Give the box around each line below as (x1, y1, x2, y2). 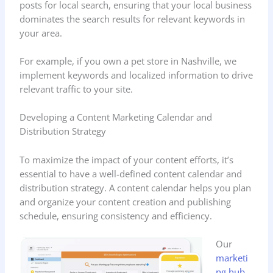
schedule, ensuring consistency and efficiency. (19, 209, 213, 222)
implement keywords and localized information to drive (19, 68, 253, 81)
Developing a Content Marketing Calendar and (19, 111, 213, 124)
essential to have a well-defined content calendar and (19, 167, 243, 180)
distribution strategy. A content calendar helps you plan (19, 181, 252, 194)
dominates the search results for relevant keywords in (19, 12, 246, 25)
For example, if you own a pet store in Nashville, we (19, 54, 237, 67)
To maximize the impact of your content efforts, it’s (19, 153, 234, 166)
